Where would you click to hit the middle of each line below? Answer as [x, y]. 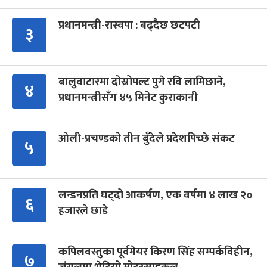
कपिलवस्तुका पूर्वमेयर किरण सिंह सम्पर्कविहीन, [156, 252]
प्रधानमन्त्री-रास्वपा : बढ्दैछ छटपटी [129, 25]
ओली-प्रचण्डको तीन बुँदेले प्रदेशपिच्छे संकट [147, 138]
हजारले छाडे [83, 210]
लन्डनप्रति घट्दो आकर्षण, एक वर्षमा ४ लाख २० [156, 195]
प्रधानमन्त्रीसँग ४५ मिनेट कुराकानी [128, 97]
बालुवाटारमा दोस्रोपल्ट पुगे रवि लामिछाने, [142, 82]
